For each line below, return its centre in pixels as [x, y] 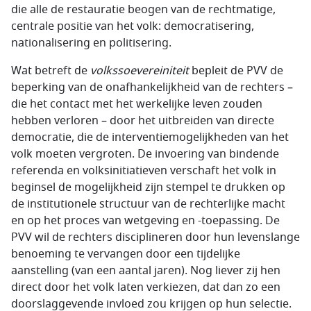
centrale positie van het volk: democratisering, [133, 26]
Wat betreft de [51, 71]
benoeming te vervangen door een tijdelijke [126, 254]
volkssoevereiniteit [140, 71]
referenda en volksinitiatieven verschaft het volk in [144, 171]
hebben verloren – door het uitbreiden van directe [143, 121]
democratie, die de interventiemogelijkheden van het [150, 137]
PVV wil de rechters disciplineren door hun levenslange [155, 237]
